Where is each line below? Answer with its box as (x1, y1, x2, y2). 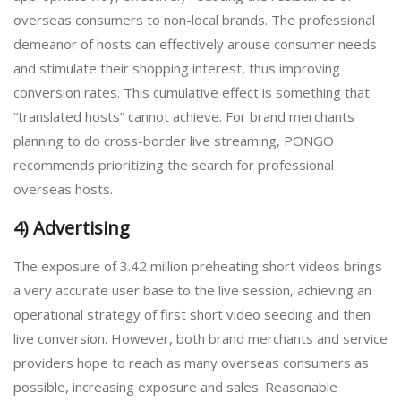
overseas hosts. (13, 180, 113, 199)
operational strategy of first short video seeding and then (13, 305, 371, 324)
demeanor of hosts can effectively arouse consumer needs (13, 35, 377, 54)
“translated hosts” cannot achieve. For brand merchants (13, 107, 354, 126)
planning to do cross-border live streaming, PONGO (13, 132, 334, 150)
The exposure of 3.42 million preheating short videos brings (13, 257, 382, 276)
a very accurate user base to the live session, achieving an (13, 281, 371, 300)
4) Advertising (13, 215, 130, 240)
